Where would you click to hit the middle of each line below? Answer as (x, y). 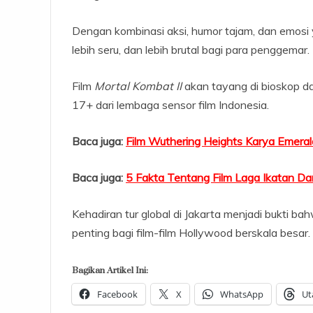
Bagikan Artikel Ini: (110, 270)
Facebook (117, 294)
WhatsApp (242, 294)
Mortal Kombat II (137, 86)
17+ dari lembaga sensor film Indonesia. (170, 104)
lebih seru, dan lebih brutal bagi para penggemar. (191, 49)
